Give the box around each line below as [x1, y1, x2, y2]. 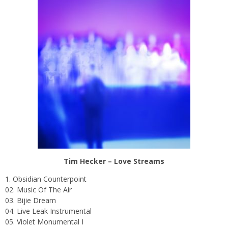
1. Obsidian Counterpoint [5, 174, 87, 184]
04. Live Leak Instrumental [5, 206, 92, 216]
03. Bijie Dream [5, 195, 56, 205]
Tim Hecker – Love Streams [64, 156, 164, 166]
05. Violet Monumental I [5, 216, 83, 226]
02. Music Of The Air [5, 184, 72, 194]
